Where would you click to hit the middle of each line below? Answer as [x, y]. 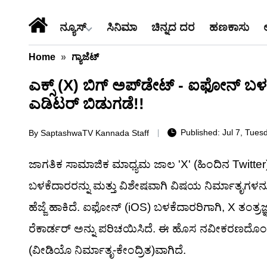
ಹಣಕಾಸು [229, 27]
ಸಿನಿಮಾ [122, 27]
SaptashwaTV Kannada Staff [95, 133]
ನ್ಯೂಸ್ [73, 27]
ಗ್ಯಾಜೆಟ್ [85, 57]
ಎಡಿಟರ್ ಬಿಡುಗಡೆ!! [86, 104]
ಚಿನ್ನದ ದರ [173, 27]
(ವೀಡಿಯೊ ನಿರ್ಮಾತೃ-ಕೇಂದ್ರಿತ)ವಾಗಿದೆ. [107, 250]
